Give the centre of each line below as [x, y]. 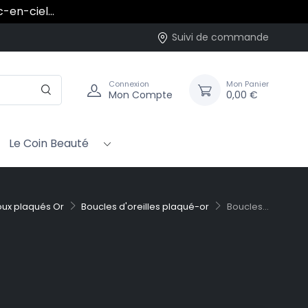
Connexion [129, 84]
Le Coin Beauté [49, 144]
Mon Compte [141, 95]
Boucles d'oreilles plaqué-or [145, 207]
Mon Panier [247, 84]
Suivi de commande [220, 37]
